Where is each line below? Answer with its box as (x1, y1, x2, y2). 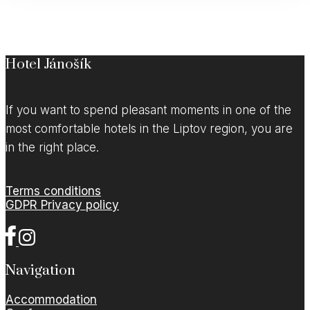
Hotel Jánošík (6, 55, 91, 73)
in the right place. (6, 140, 99, 154)
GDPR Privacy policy (6, 198, 119, 212)
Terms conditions (6, 184, 101, 199)
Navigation (6, 261, 75, 280)
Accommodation (6, 292, 97, 307)
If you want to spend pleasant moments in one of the (6, 102, 291, 117)
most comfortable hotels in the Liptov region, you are (6, 121, 293, 136)
